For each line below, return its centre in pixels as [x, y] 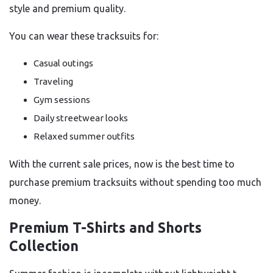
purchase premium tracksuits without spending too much [135, 182]
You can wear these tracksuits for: [84, 36]
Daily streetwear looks [81, 118]
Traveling [53, 81]
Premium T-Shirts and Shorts [105, 228]
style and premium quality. [67, 9]
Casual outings [63, 63]
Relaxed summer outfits [84, 136]
